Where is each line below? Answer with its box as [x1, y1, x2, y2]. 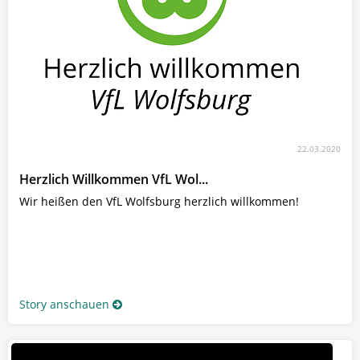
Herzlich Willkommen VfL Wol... [19, 170, 208, 188]
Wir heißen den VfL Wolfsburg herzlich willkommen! [19, 193, 299, 209]
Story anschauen [19, 296, 109, 312]
